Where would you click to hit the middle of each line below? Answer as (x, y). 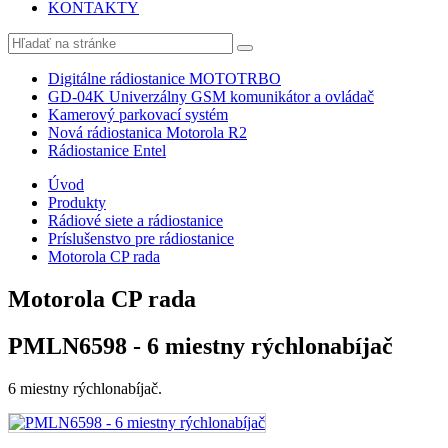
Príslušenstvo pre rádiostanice (141, 238)
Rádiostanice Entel (107, 150)
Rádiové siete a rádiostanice (135, 220)
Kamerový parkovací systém (138, 114)
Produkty (77, 202)
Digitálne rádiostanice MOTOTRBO (164, 78)
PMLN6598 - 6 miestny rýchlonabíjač (200, 345)
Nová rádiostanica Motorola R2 (147, 132)
